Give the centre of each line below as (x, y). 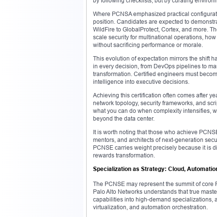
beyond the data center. (124, 118)
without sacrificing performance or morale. (148, 45)
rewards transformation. (124, 155)
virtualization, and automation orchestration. (150, 207)
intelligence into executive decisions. (141, 81)
